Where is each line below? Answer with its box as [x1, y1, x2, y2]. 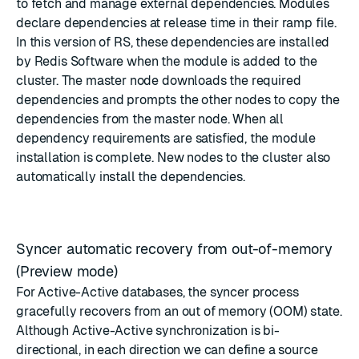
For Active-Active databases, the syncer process [16, 284, 299, 300]
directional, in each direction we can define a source [16, 342, 318, 357]
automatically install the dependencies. [16, 169, 245, 184]
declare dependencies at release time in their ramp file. [16, 15, 337, 30]
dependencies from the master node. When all [16, 111, 284, 127]
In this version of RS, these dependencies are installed [16, 34, 330, 50]
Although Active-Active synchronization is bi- [16, 323, 280, 338]
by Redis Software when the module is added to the [16, 54, 318, 69]
